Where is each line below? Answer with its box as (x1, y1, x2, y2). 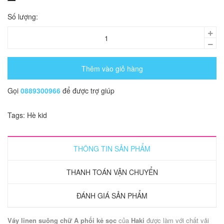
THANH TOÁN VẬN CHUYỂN (66, 167, 158, 177)
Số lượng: (7, 11, 38, 22)
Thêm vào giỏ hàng (81, 63, 143, 73)
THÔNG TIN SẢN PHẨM (73, 143, 150, 154)
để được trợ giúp (62, 85, 114, 96)
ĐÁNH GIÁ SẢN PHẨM (76, 190, 147, 201)
